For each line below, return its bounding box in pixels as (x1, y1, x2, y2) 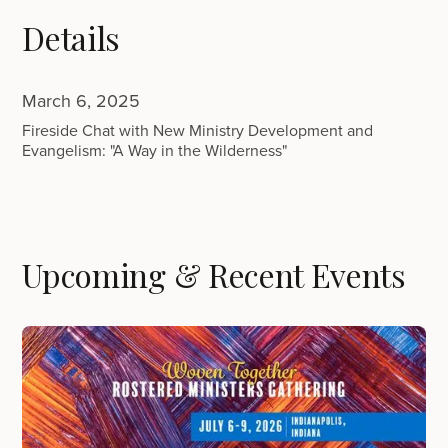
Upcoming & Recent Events (22, 253, 406, 297)
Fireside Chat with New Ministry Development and (22, 119, 374, 142)
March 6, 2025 (22, 88, 141, 114)
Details (22, 16, 121, 60)
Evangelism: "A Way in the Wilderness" (22, 139, 288, 162)
